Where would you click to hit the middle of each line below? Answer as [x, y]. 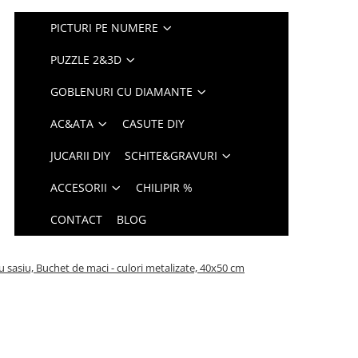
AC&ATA [72, 123]
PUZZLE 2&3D [86, 60]
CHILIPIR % [165, 187]
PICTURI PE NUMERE [105, 28]
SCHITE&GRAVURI [171, 155]
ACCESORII [79, 187]
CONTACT [77, 219]
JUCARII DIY [81, 155]
